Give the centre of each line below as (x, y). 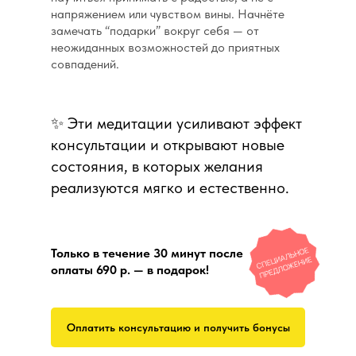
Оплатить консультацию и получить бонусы (178, 327)
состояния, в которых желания (157, 166)
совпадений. (85, 64)
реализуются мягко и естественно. (170, 188)
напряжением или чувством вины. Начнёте (168, 14)
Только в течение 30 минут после (147, 253)
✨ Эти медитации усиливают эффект (176, 124)
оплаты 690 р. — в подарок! (130, 270)
